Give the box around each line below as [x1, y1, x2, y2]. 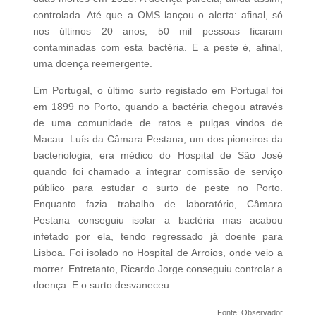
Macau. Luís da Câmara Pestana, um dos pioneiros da [32, 133, 284, 145]
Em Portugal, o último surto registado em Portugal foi [32, 84, 284, 96]
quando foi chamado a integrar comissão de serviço [32, 165, 284, 177]
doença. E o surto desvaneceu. [32, 279, 172, 291]
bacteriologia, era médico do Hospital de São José [32, 149, 284, 161]
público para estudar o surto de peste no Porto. [32, 181, 284, 193]
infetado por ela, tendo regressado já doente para [32, 230, 284, 242]
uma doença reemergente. [32, 57, 152, 69]
